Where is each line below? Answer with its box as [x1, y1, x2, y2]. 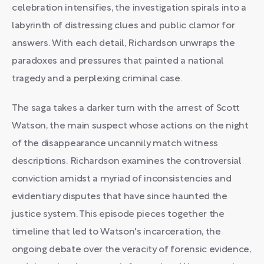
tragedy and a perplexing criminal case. [12, 75, 182, 83]
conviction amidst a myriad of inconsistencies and [12, 175, 232, 183]
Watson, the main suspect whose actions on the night [12, 122, 249, 130]
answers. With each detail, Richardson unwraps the [12, 39, 235, 48]
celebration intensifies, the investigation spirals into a [12, 4, 246, 12]
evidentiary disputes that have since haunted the [12, 193, 227, 201]
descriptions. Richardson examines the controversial [12, 157, 242, 166]
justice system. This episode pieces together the [12, 210, 225, 219]
